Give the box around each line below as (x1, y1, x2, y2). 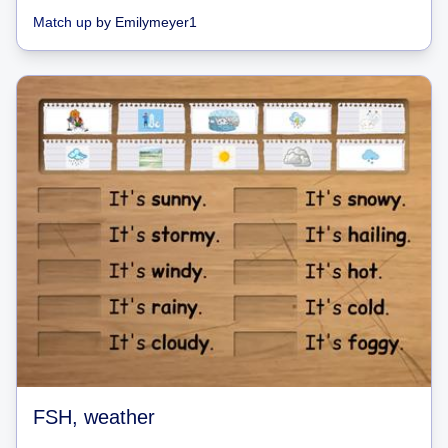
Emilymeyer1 (115, 14, 197, 30)
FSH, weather (33, 405, 155, 428)
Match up (33, 14, 92, 30)
